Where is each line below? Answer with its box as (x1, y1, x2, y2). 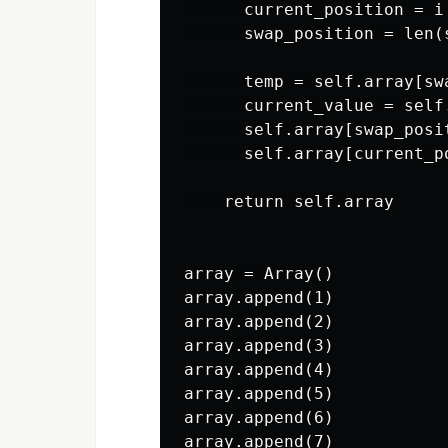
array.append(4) (184, 360, 334, 379)
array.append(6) (184, 408, 334, 427)
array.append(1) (184, 288, 334, 307)
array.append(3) (184, 336, 334, 355)
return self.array (184, 192, 394, 211)
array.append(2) (184, 312, 334, 331)
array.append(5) (184, 384, 334, 403)
